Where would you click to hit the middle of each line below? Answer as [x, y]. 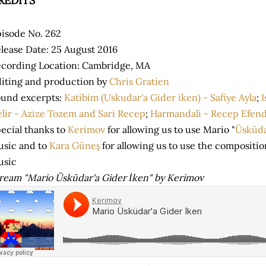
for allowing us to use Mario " [170, 129]
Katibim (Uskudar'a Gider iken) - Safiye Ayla [160, 97]
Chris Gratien [139, 81]
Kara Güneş [75, 145]
